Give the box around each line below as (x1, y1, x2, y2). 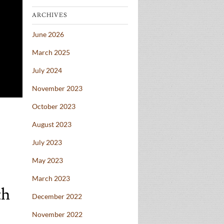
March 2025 (32, 48, 70, 57)
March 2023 (32, 174, 70, 183)
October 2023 (32, 102, 75, 111)
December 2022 (32, 192, 82, 201)
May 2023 (32, 156, 63, 165)
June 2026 (32, 30, 64, 39)
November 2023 (32, 84, 82, 93)
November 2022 (32, 210, 82, 219)
